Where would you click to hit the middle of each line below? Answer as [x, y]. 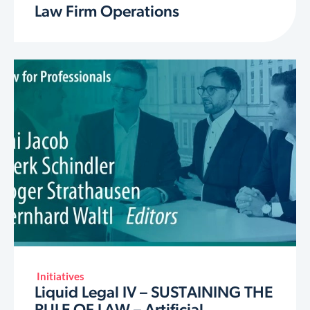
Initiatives [61, 276]
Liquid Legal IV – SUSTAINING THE [154, 293]
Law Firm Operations [107, 12]
